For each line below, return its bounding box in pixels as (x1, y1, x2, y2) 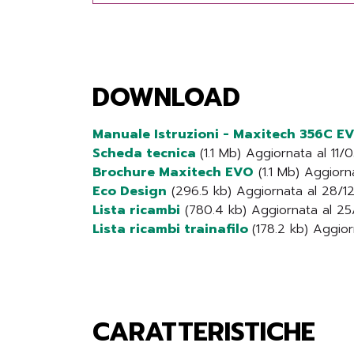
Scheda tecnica (92, 144, 200, 163)
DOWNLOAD (92, 78, 240, 117)
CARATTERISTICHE (92, 313, 315, 352)
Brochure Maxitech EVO (92, 163, 254, 182)
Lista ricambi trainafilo (92, 220, 252, 239)
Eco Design (92, 182, 167, 201)
